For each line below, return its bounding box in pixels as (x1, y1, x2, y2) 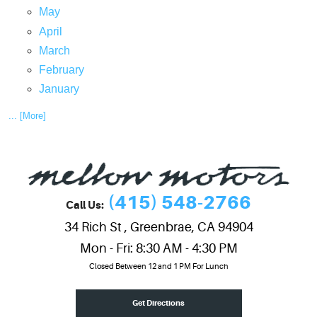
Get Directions (132, 299, 185, 309)
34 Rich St (64, 220, 122, 234)
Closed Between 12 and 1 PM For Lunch (88, 262, 229, 271)
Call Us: (66, 200, 104, 212)
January (38, 83, 79, 96)
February (38, 64, 84, 76)
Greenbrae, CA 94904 (129, 220, 253, 234)
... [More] (8, 110, 46, 121)
